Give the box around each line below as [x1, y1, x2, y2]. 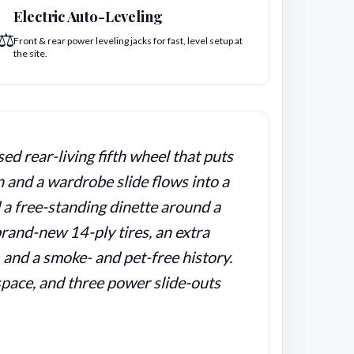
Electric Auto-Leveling [13, 6, 163, 27]
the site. [13, 47, 48, 60]
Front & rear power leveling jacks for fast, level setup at [13, 35, 243, 47]
